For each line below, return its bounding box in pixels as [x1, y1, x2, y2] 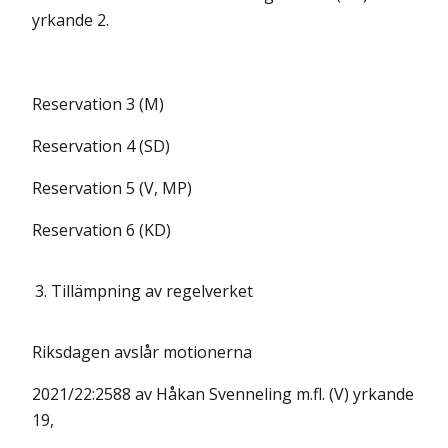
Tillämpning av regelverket [51, 280, 253, 302]
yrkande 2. [32, 9, 109, 31]
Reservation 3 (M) [32, 93, 164, 115]
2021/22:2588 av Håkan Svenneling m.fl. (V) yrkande [32, 383, 414, 405]
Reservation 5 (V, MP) [32, 177, 192, 199]
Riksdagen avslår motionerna [32, 341, 252, 363]
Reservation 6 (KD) [32, 219, 171, 241]
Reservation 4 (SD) [32, 135, 170, 157]
